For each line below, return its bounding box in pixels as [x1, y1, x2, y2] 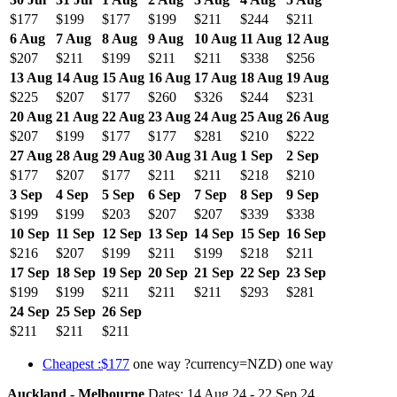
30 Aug [148, 147, 191, 163]
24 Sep [10, 303, 50, 319]
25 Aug [240, 108, 283, 124]
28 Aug [56, 147, 98, 163]
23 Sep [286, 264, 326, 280]
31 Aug [194, 147, 237, 163]
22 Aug [102, 108, 144, 124]
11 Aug [240, 30, 282, 46]
